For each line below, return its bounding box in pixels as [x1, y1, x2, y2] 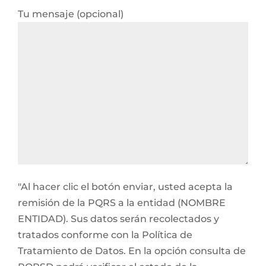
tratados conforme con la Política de [18, 229, 192, 240]
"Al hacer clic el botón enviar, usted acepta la [18, 181, 233, 192]
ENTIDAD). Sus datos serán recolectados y [18, 213, 219, 224]
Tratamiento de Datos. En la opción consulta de [18, 245, 246, 256]
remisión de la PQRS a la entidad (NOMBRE [18, 197, 226, 208]
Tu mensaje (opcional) [18, 8, 123, 20]
